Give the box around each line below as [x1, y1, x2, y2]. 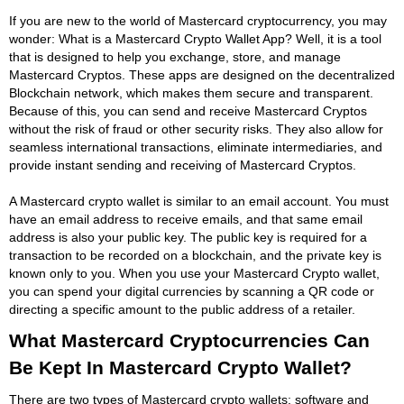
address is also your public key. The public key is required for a [9, 229, 367, 244]
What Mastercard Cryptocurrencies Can [9, 329, 370, 351]
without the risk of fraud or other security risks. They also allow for [9, 121, 383, 136]
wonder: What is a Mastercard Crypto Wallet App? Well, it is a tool [9, 31, 381, 46]
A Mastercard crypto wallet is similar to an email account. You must [9, 193, 389, 208]
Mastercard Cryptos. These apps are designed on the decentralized [9, 67, 395, 82]
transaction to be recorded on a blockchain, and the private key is [9, 247, 381, 262]
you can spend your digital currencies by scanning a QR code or [9, 283, 374, 298]
